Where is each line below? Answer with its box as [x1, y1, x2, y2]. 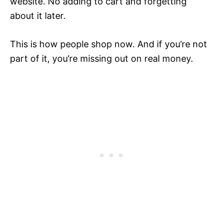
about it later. [10, 10, 66, 21]
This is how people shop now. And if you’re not [10, 39, 207, 50]
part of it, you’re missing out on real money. [10, 53, 193, 64]
